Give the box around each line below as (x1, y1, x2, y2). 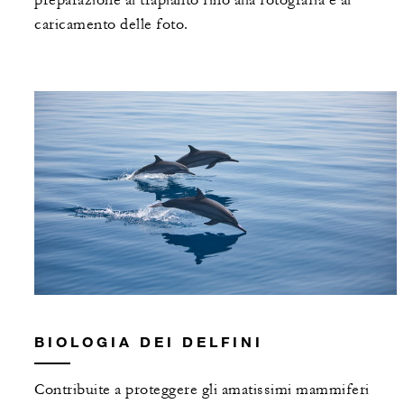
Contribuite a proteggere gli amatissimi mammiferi (34, 381, 370, 399)
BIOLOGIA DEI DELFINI (34, 333, 263, 351)
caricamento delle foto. (34, 14, 188, 33)
